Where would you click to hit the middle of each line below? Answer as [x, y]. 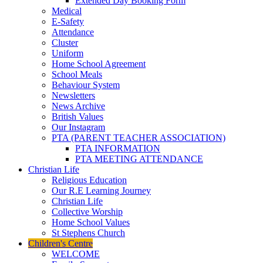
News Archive [78, 106]
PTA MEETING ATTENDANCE [139, 159]
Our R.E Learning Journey [101, 190]
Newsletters [73, 95]
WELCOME [76, 254]
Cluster [65, 43]
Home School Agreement [99, 64]
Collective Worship [87, 212]
